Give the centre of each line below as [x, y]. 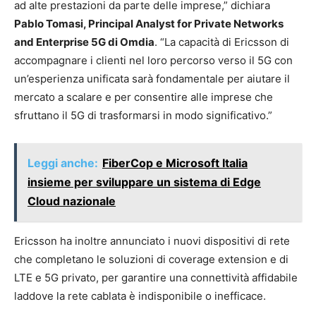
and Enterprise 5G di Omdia [84, 42]
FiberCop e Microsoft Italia [175, 163]
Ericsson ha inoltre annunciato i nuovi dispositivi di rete [152, 241]
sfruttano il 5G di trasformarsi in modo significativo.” [143, 116]
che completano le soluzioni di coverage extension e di [151, 260]
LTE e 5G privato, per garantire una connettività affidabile [156, 278]
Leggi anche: [63, 163]
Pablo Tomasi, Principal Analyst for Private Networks [149, 24]
